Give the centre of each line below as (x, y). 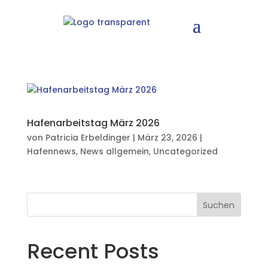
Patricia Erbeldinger (88, 138)
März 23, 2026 (167, 138)
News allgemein (114, 151)
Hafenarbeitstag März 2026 (93, 123)
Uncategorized (185, 151)
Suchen (219, 205)
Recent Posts (93, 251)
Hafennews (51, 151)
